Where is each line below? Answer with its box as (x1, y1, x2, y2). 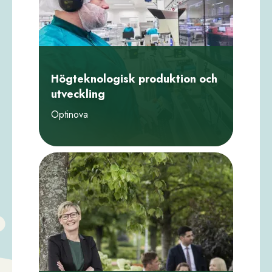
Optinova (51, 107, 88, 121)
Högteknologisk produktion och (51, 70, 217, 87)
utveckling (51, 86, 105, 102)
